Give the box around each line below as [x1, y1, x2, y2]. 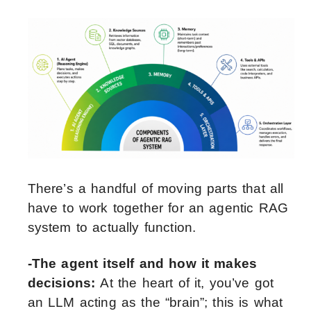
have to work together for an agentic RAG [27, 201, 289, 216]
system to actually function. [27, 220, 196, 235]
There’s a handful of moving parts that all [27, 181, 284, 196]
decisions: [27, 276, 101, 291]
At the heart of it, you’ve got [100, 276, 274, 291]
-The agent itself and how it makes [27, 256, 258, 271]
